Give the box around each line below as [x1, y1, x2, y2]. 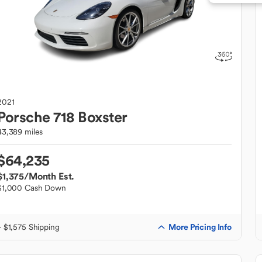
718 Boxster [53, 108, 127, 126]
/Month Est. [24, 170, 74, 182]
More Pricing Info [168, 221, 232, 232]
